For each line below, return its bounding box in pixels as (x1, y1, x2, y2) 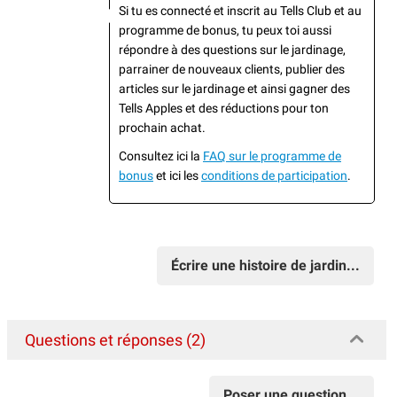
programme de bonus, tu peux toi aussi (119, 22, 331, 37)
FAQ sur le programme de (203, 148, 341, 163)
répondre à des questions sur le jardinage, (119, 42, 346, 57)
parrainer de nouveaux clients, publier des (119, 61, 345, 76)
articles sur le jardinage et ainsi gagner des (119, 81, 350, 96)
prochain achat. (119, 120, 206, 135)
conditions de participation (201, 167, 347, 183)
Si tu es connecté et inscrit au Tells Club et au (119, 3, 362, 18)
